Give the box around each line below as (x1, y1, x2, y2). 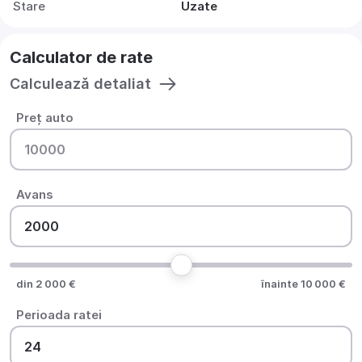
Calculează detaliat (10, 75, 151, 92)
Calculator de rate (10, 48, 153, 67)
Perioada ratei (16, 307, 102, 322)
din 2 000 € (16, 277, 76, 290)
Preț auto (16, 110, 74, 125)
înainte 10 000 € (261, 277, 346, 290)
